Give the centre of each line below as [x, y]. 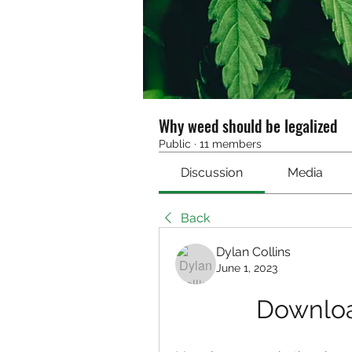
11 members [231, 144]
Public [175, 144]
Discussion [212, 172]
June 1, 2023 [247, 268]
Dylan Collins [253, 252]
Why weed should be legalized [248, 126]
